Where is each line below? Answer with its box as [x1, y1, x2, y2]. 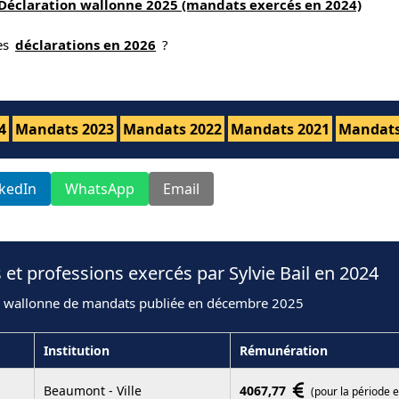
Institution [44, 341, 110, 359]
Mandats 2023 [15, 118, 114, 139]
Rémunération [240, 341, 328, 359]
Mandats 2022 [123, 118, 222, 139]
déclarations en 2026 [15, 35, 156, 53]
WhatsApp [65, 178, 134, 199]
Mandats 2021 [231, 118, 330, 139]
